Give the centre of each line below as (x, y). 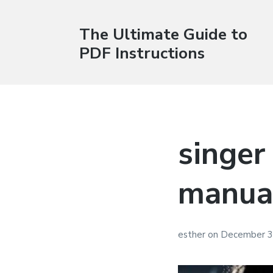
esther (193, 234)
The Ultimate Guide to (163, 34)
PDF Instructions (142, 53)
